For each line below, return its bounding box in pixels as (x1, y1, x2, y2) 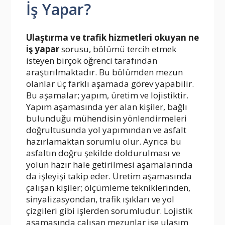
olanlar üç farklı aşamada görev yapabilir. (26, 78, 194, 90)
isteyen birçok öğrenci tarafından (26, 55, 157, 67)
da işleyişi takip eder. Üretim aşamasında (26, 170, 192, 182)
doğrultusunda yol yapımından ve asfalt (26, 124, 186, 136)
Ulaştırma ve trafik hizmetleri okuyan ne (26, 32, 199, 44)
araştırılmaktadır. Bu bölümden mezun (26, 66, 183, 78)
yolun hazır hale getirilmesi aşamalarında (26, 159, 193, 171)
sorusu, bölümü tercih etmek (59, 43, 176, 55)
